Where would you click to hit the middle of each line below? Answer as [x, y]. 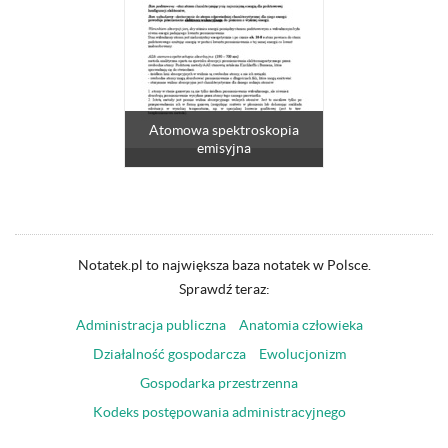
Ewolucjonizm [302, 354]
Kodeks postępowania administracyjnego [219, 412]
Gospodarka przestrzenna [219, 383]
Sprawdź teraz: [224, 289]
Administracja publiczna [150, 325]
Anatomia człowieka [300, 325]
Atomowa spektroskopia [224, 130]
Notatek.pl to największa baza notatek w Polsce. [224, 265]
